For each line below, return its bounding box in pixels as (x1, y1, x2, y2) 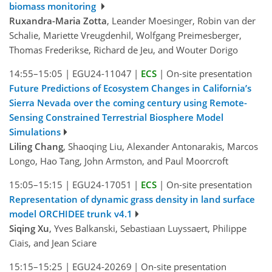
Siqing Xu (9, 222, 49, 235)
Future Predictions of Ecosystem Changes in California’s (9, 82, 251, 95)
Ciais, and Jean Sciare (9, 237, 97, 250)
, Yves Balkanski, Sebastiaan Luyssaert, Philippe (49, 222, 246, 235)
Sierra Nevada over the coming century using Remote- (9, 97, 247, 109)
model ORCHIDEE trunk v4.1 (9, 208, 132, 220)
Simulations (9, 126, 61, 138)
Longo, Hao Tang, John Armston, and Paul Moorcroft (9, 155, 228, 168)
